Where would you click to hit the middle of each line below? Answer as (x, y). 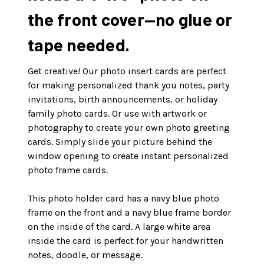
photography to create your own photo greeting (129, 128)
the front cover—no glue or (130, 19)
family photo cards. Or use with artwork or (117, 114)
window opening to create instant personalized (128, 156)
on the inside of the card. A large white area (119, 227)
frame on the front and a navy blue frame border (129, 213)
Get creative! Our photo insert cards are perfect (127, 71)
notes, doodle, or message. (85, 255)
